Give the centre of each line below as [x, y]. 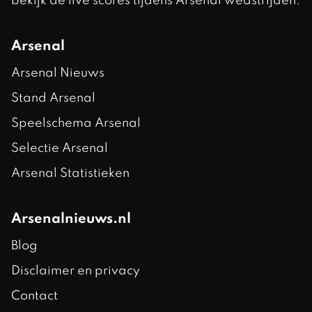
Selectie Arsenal [60, 148]
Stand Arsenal [53, 98]
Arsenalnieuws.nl [71, 219]
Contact [34, 296]
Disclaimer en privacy [76, 271]
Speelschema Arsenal [76, 123]
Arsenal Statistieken [70, 173]
